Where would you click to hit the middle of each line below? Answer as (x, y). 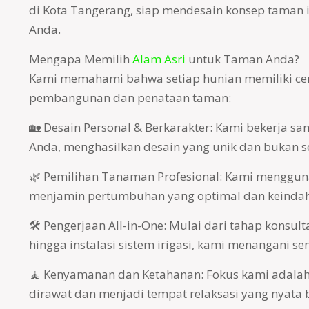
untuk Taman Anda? (242, 59)
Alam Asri (159, 59)
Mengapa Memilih (80, 59)
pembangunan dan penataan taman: (130, 98)
